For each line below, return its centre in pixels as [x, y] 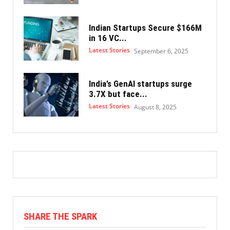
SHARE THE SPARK [60, 217]
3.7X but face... [118, 94]
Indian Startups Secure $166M [145, 27]
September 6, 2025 [161, 51]
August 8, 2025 [155, 107]
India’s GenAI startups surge [140, 84]
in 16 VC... [108, 38]
